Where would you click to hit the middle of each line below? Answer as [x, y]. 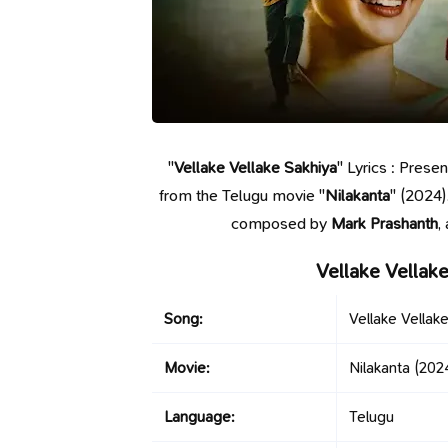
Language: [199, 417]
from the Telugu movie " [242, 195]
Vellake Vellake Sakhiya [255, 167]
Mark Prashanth [385, 223]
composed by [281, 223]
